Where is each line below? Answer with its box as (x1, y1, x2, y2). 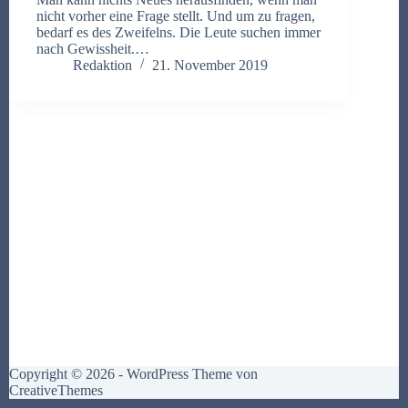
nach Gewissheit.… (36, 40, 149, 56)
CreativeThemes (9, 382, 103, 398)
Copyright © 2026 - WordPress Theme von (9, 366, 258, 382)
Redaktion (73, 56, 132, 73)
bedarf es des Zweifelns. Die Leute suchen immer (36, 24, 321, 40)
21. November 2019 (152, 56, 268, 73)
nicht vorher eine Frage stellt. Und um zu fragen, (36, 7, 315, 24)
